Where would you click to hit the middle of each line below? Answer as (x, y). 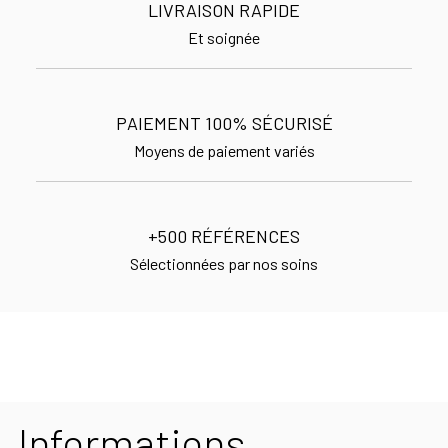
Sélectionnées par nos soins (224, 263)
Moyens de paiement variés (224, 150)
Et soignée (224, 37)
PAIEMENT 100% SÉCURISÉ (224, 122)
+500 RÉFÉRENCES (224, 235)
